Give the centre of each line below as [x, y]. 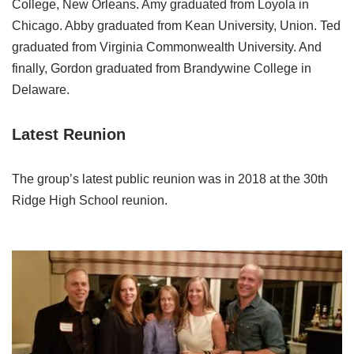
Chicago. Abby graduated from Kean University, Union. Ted [176, 26]
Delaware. [41, 90]
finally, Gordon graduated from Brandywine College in [162, 69]
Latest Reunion [69, 135]
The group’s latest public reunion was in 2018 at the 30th [170, 179]
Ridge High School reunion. [90, 201]
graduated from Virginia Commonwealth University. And [167, 47]
